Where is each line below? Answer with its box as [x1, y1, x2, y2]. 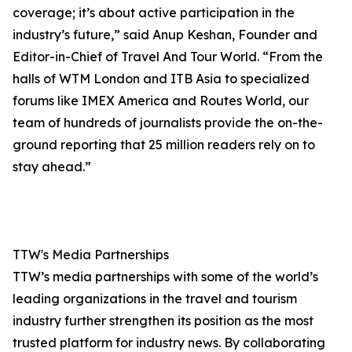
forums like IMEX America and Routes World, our [13, 93, 309, 109]
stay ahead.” [13, 159, 91, 175]
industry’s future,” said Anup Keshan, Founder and [13, 27, 317, 43]
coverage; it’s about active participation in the [13, 5, 295, 21]
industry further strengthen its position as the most [13, 313, 313, 329]
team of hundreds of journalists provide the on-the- [13, 115, 323, 131]
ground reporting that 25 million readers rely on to [13, 137, 315, 153]
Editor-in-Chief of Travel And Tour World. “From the [13, 49, 323, 65]
